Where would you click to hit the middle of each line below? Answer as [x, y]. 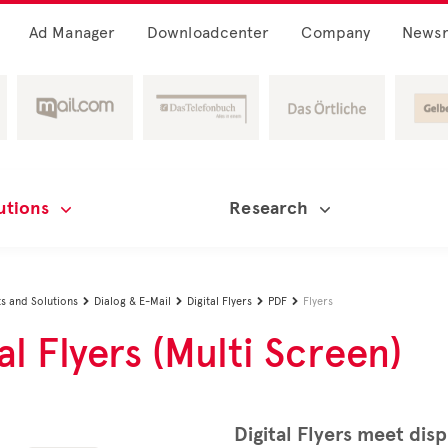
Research [269, 208]
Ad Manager [72, 32]
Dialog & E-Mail [132, 301]
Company [336, 32]
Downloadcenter [208, 32]
